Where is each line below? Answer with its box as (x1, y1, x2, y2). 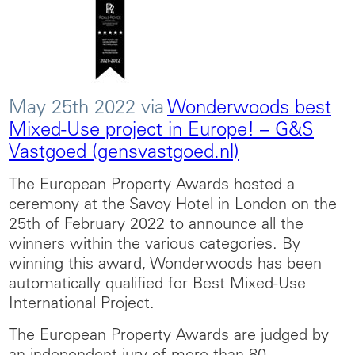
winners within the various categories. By (9, 238, 300, 254)
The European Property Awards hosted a (9, 178, 295, 194)
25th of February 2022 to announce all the (9, 218, 303, 234)
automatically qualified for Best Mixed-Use (9, 277, 306, 293)
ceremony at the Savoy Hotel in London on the (9, 198, 337, 214)
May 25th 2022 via (9, 100, 167, 119)
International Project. (9, 297, 159, 313)
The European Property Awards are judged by (9, 329, 329, 345)
